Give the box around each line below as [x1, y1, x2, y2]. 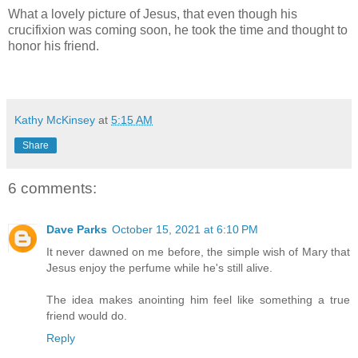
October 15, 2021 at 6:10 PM [112, 223, 258, 237]
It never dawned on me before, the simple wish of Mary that [46, 245, 350, 259]
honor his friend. [8, 39, 99, 54]
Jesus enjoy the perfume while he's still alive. [46, 261, 272, 275]
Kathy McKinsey [14, 113, 95, 126]
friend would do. [46, 309, 127, 323]
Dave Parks [46, 223, 107, 237]
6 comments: [8, 180, 97, 197]
